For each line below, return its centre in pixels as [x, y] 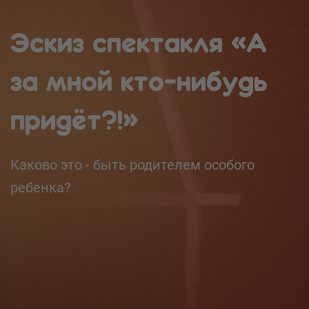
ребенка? [40, 188]
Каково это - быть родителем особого [132, 165]
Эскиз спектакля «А [139, 43]
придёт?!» [74, 120]
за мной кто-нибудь [139, 82]
